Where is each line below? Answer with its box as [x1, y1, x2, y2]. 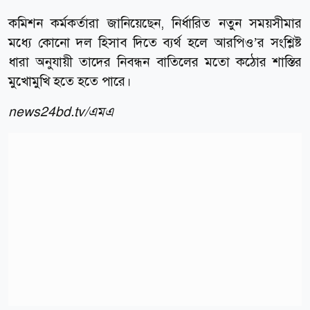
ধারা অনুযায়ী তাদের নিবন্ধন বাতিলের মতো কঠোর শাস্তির [8, 53, 302, 71]
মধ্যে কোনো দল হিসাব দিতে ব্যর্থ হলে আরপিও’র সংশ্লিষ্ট [8, 33, 302, 51]
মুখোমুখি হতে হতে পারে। [8, 72, 131, 90]
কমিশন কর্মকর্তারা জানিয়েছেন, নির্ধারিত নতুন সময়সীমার [8, 14, 302, 32]
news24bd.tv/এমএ [8, 102, 113, 120]
